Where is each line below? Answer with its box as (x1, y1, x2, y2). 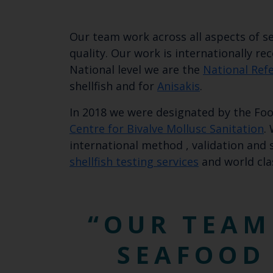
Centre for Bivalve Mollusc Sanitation (69, 121, 264, 136)
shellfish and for (69, 79, 157, 94)
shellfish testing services (69, 154, 199, 169)
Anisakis (157, 79, 200, 94)
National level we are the (69, 62, 203, 77)
